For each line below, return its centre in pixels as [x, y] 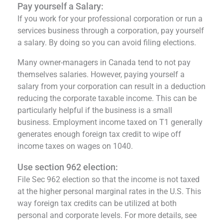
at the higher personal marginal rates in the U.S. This [109, 191]
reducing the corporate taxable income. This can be [107, 98]
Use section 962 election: [68, 167]
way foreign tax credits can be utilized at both [97, 203]
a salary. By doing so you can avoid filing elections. [107, 42]
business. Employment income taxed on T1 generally [110, 122]
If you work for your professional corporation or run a [110, 18]
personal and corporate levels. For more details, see [107, 215]
